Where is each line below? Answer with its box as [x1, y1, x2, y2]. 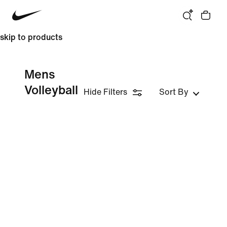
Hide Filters [84, 88, 127, 96]
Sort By [159, 88, 188, 96]
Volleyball [24, 84, 78, 97]
